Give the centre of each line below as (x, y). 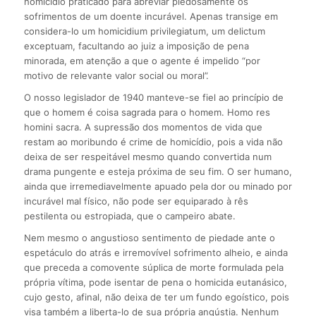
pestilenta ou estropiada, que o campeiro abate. (129, 216)
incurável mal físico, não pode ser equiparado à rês (136, 201)
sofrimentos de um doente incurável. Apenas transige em (151, 17)
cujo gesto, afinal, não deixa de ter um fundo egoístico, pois (156, 297)
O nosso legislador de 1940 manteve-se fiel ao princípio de (153, 98)
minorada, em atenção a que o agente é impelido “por (142, 61)
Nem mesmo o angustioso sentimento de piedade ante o (149, 238)
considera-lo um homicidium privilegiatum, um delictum (144, 31)
